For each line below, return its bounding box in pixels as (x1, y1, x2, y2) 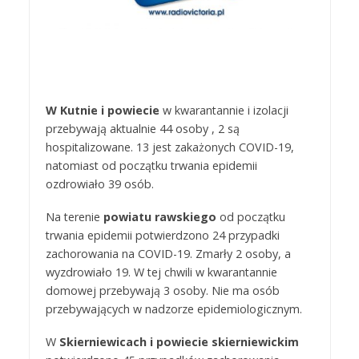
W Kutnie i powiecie (45, 103, 159, 119)
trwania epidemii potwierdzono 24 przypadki (45, 227, 280, 243)
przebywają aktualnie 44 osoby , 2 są (45, 121, 240, 137)
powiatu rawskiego (103, 208, 216, 224)
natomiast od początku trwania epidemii (45, 158, 257, 174)
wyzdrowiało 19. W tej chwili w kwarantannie (45, 264, 277, 280)
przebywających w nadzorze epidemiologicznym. (45, 301, 302, 317)
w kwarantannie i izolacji (159, 103, 288, 119)
